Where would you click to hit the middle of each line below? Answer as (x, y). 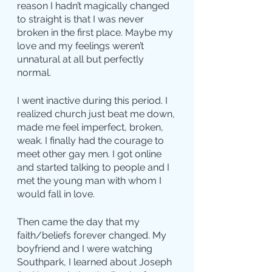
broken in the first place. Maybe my (96, 33)
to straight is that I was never (82, 19)
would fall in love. (56, 194)
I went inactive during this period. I (93, 101)
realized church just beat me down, (97, 114)
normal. (34, 73)
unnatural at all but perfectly (82, 59)
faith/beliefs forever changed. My (93, 236)
